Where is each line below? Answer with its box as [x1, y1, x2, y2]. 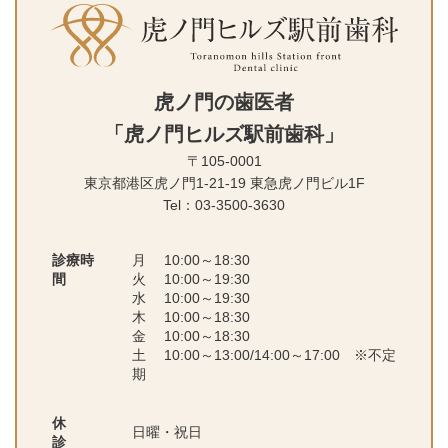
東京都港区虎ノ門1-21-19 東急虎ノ [83, 174, 306, 191]
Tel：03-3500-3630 [163, 196, 285, 213]
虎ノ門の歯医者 [154, 90, 294, 113]
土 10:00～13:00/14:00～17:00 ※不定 [132, 346, 396, 363]
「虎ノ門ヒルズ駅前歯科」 [104, 122, 344, 145]
